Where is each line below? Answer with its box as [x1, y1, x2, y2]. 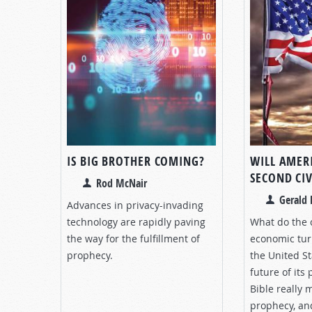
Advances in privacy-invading [67, 198, 203, 212]
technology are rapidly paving [67, 214, 205, 228]
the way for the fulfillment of [67, 231, 200, 245]
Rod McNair [96, 175, 147, 191]
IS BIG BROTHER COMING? [67, 152, 205, 170]
